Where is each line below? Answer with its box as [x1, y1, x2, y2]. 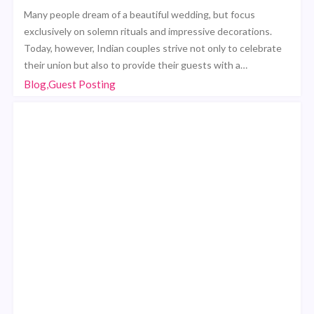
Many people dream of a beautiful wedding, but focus [24, 8, 256, 20]
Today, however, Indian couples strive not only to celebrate [24, 41, 282, 54]
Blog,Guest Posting [24, 77, 116, 90]
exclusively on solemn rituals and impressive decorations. [24, 25, 273, 37]
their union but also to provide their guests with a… [24, 58, 248, 71]
